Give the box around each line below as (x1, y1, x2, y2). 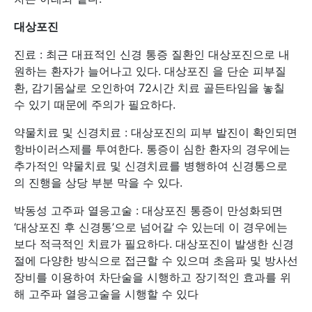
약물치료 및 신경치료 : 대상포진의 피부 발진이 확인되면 (14, 125, 297, 139)
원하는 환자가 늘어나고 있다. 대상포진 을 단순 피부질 (14, 64, 286, 78)
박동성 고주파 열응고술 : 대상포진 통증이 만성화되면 (14, 203, 283, 217)
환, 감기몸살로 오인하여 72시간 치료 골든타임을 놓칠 (14, 81, 285, 95)
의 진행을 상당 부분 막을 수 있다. (14, 175, 182, 189)
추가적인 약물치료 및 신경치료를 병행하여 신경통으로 (14, 159, 288, 173)
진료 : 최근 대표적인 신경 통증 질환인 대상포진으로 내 (14, 47, 290, 61)
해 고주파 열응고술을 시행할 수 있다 (14, 287, 198, 301)
